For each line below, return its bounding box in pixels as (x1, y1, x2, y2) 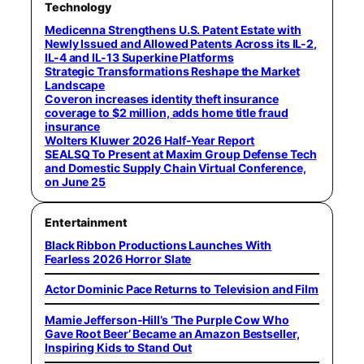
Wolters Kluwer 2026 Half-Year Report (45, 132, 255, 147)
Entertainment (45, 214, 128, 229)
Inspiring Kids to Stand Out (45, 340, 193, 354)
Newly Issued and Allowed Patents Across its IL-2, (45, 36, 318, 50)
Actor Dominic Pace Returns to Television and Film (45, 282, 319, 296)
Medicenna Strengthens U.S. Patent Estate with (45, 22, 301, 37)
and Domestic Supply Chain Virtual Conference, (45, 160, 306, 175)
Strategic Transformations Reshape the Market (45, 63, 300, 78)
